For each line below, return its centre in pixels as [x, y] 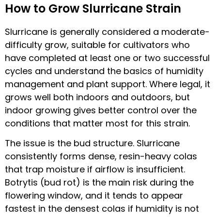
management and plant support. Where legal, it [108, 84]
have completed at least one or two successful [107, 58]
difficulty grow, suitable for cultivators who [97, 45]
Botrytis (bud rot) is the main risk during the [99, 182]
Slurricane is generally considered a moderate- [107, 31]
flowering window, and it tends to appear [94, 195]
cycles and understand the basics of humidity [104, 71]
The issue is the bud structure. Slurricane [92, 143]
